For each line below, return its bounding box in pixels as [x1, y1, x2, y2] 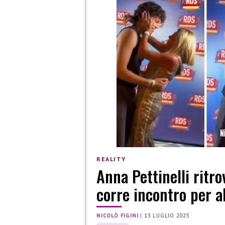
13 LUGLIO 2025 [144, 212, 190, 219]
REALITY [96, 155, 126, 163]
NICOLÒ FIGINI [96, 212, 139, 219]
